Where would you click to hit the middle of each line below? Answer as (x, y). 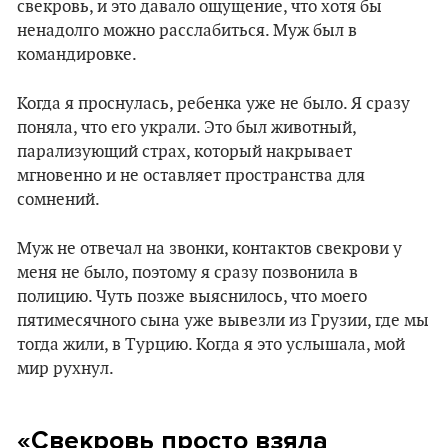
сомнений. (58, 200)
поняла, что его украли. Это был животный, (186, 128)
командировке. (77, 55)
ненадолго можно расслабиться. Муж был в (187, 31)
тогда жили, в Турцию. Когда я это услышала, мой (211, 345)
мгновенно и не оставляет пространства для (191, 176)
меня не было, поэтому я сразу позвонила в (187, 273)
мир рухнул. (65, 369)
